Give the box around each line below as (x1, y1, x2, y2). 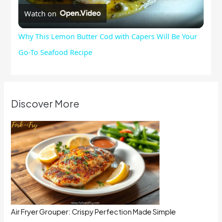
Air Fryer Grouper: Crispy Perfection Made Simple (11, 207, 176, 217)
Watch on (24, 8, 56, 18)
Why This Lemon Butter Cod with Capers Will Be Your (18, 31, 197, 42)
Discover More (11, 97, 80, 110)
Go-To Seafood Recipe (18, 47, 92, 57)
